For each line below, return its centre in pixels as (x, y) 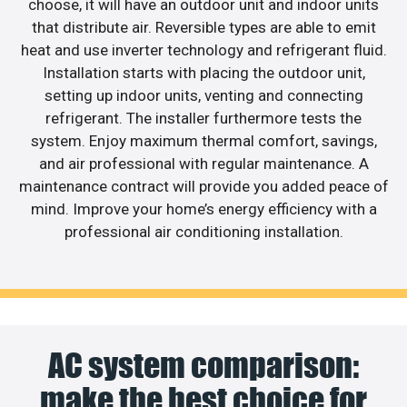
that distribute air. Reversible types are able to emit (203, 27)
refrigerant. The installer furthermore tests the (203, 118)
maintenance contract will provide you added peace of (203, 186)
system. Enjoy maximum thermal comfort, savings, (203, 140)
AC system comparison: (203, 366)
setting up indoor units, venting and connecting (203, 95)
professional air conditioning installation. (203, 231)
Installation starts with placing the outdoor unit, (203, 72)
